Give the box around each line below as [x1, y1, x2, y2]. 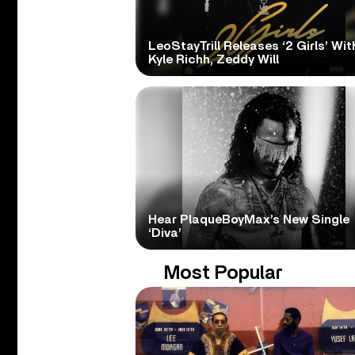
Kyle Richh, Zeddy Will [147, 52, 279, 66]
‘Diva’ [147, 226, 181, 239]
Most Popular [164, 263, 283, 283]
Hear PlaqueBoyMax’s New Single [147, 212, 349, 226]
